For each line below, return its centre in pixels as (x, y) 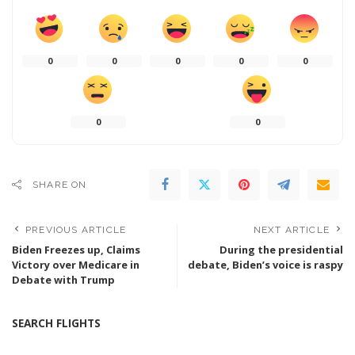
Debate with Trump (63, 279)
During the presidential (281, 249)
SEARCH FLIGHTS (56, 323)
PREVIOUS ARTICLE (76, 229)
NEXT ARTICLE (291, 229)
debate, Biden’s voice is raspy (265, 264)
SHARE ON (60, 184)
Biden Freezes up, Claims (76, 249)
